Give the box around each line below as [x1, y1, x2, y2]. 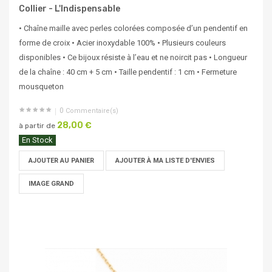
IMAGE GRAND [29, 180, 74, 188]
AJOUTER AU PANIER [29, 157, 94, 165]
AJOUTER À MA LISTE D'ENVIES [115, 157, 215, 165]
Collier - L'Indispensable [19, 4, 120, 15]
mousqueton [19, 82, 64, 92]
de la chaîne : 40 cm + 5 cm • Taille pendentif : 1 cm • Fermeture [19, 67, 237, 77]
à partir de [19, 121, 55, 131]
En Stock [22, 135, 53, 145]
